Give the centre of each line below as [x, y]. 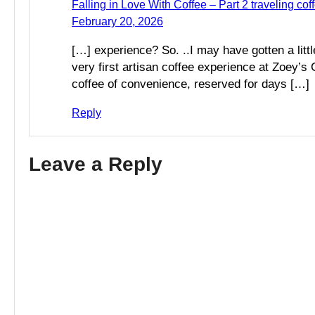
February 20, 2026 [117, 22]
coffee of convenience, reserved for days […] [191, 84]
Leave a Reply [96, 165]
